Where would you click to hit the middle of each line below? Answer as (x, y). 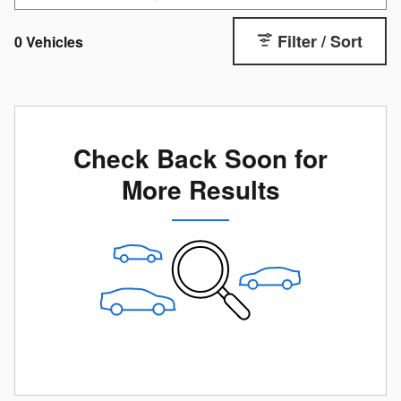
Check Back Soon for (200, 158)
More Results (200, 189)
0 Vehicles (49, 41)
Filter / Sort (320, 41)
